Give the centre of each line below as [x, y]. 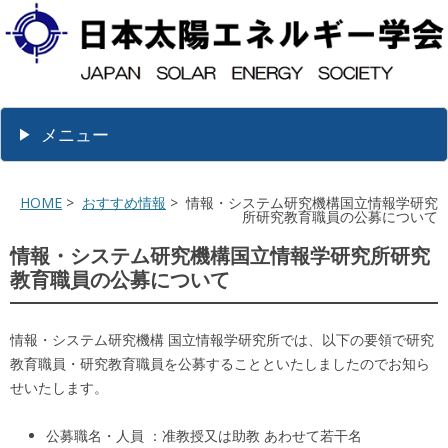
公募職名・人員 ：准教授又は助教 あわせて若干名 [204, 436]
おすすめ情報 [124, 203]
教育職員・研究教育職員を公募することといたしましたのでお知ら [220, 364]
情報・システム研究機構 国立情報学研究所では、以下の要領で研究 [222, 340]
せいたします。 [59, 388]
